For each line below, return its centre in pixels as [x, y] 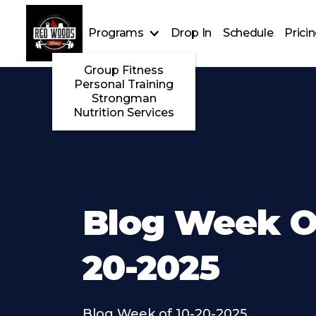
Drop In [191, 33]
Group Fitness [124, 71]
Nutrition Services [124, 113]
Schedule [248, 33]
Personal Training [124, 85]
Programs [116, 33]
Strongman [124, 99]
